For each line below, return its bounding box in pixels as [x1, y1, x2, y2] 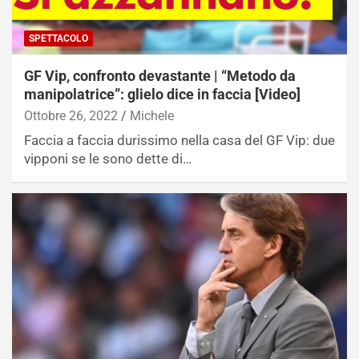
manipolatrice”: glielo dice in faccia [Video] [24, 86, 301, 103]
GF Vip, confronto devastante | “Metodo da [24, 67, 296, 85]
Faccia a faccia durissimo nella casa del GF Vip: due [24, 132, 335, 149]
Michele [130, 108, 174, 124]
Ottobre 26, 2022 [24, 108, 118, 124]
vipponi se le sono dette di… [24, 151, 192, 167]
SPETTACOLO [29, 33, 88, 45]
